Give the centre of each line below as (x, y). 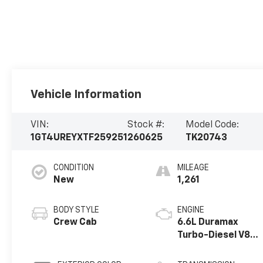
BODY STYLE (77, 210)
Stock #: (146, 125)
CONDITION (74, 168)
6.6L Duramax (208, 222)
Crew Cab (75, 222)
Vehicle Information (86, 94)
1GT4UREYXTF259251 (79, 138)
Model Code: (212, 125)
